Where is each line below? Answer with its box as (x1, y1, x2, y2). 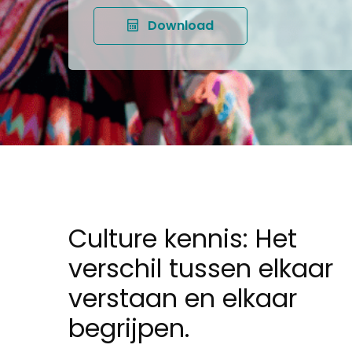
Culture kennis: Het (68, 221, 297, 257)
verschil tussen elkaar (68, 251, 333, 287)
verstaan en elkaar (68, 280, 297, 317)
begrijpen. (68, 310, 189, 346)
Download (148, 16, 214, 35)
